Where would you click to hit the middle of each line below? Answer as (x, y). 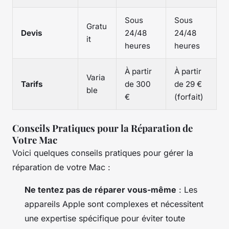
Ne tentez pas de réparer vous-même (100, 189)
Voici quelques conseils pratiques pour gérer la (103, 153)
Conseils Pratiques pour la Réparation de (102, 128)
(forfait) (189, 97)
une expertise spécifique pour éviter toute (105, 218)
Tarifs (32, 84)
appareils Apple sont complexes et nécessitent (114, 204)
